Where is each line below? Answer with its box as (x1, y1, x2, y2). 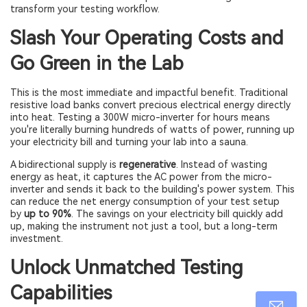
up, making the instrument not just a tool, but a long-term (10, 221, 278, 232)
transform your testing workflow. (10, 3, 160, 14)
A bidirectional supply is (10, 159, 119, 170)
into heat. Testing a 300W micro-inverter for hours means (10, 112, 270, 123)
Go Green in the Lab (10, 52, 184, 75)
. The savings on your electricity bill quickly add (71, 208, 283, 219)
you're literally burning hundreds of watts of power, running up (10, 124, 295, 135)
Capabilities (10, 282, 112, 304)
